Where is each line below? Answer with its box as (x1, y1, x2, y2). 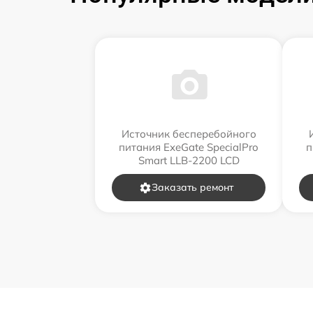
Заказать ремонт (151, 181, 233, 194)
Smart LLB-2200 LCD (138, 154, 240, 168)
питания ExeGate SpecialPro (119, 140, 259, 154)
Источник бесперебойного (121, 127, 256, 141)
